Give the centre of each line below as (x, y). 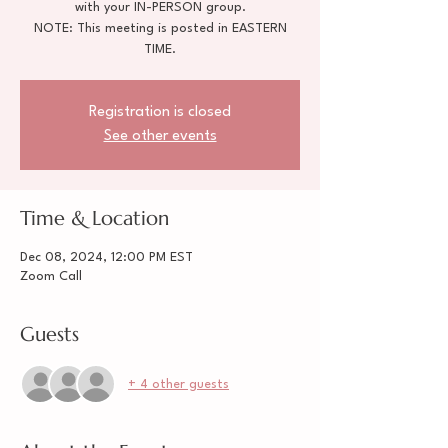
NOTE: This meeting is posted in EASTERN (160, 28)
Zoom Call (51, 276)
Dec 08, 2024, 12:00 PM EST (106, 257)
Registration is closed (160, 112)
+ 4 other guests (178, 384)
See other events (160, 136)
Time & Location (94, 218)
